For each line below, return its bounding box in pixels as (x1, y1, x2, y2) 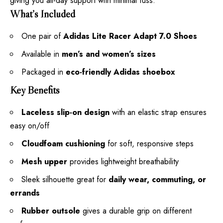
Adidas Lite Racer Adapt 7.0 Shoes (63, 30, 197, 42)
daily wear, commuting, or (109, 174, 206, 186)
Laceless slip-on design (21, 107, 110, 118)
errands (10, 187, 40, 199)
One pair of (21, 30, 63, 42)
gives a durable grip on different (80, 205, 192, 217)
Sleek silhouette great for (21, 174, 109, 186)
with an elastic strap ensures (110, 107, 207, 118)
